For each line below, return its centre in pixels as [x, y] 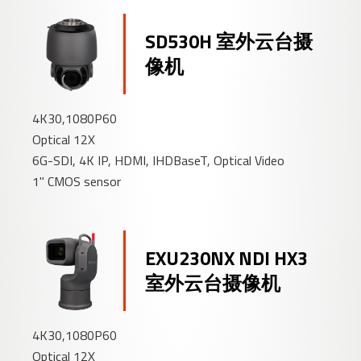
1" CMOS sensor [77, 182]
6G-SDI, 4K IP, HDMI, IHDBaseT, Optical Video [159, 161]
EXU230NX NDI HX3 [227, 258]
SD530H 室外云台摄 [229, 41]
